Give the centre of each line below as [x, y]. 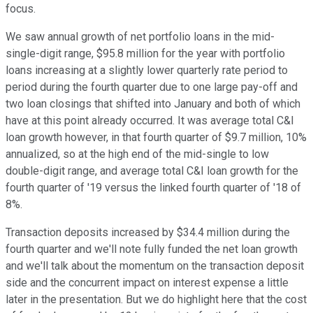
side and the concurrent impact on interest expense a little [147, 283]
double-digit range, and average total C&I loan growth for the [152, 171]
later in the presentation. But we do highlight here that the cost [156, 300]
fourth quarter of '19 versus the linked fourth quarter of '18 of [153, 188]
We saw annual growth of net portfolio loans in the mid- [140, 37]
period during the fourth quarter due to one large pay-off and [152, 87]
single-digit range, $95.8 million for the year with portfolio [145, 54]
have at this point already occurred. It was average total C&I [150, 121]
